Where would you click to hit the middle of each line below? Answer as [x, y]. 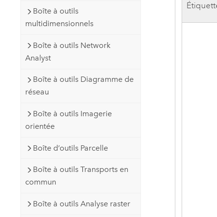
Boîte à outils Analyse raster [81, 203]
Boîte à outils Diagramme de [83, 79]
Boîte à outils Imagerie [72, 114]
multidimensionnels [59, 24]
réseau [37, 92]
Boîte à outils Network [71, 45]
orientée [40, 126]
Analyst [38, 58]
